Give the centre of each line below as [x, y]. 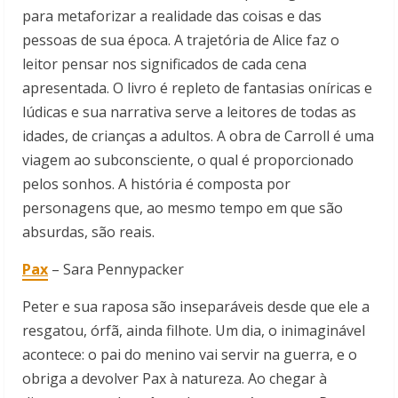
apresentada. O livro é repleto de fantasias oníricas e [197, 88]
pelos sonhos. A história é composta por [156, 184]
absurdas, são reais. [88, 232]
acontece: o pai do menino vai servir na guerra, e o [190, 355]
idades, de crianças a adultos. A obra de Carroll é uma [198, 136]
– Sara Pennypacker [116, 270]
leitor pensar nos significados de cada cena [164, 64]
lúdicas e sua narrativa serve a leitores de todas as [189, 112]
